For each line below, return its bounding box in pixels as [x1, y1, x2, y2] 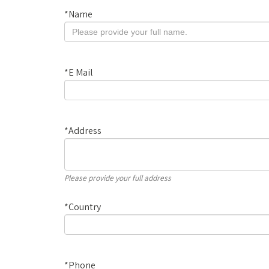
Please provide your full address [64, 172, 171, 183]
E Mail [68, 66, 93, 79]
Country [68, 201, 101, 213]
